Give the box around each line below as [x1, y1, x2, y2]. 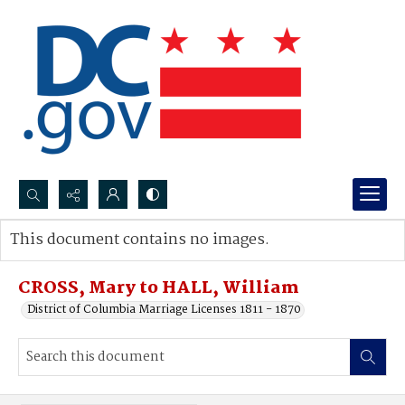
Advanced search [28, 249, 121, 268]
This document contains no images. [10, 228, 269, 252]
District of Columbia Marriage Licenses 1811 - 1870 [27, 300, 301, 319]
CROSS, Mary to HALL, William [18, 275, 299, 302]
